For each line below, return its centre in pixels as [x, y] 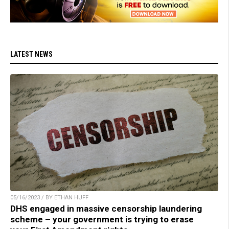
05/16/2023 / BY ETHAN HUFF [49, 198]
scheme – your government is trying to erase [102, 220]
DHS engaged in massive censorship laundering [106, 209]
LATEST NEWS [31, 54]
